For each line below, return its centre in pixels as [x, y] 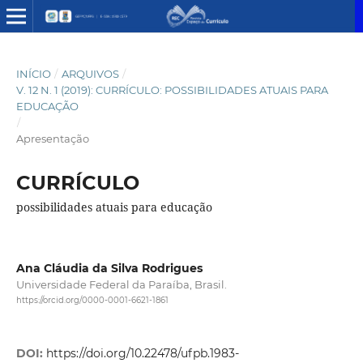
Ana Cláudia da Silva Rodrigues [109, 268]
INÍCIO [33, 73]
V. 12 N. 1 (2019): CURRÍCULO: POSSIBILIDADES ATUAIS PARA [172, 90]
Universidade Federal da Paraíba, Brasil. [121, 284]
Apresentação [52, 138]
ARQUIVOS [90, 73]
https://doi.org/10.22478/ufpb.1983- [142, 354]
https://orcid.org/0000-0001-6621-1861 [92, 301]
